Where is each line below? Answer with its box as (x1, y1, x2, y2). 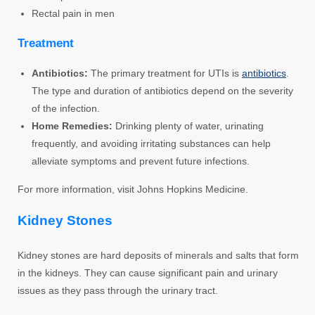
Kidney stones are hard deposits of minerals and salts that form (18, 249, 299, 261)
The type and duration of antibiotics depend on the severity (32, 84, 293, 96)
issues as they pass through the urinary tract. (18, 284, 218, 296)
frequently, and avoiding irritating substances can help (32, 137, 271, 149)
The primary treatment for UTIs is (88, 67, 242, 79)
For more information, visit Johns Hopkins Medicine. (18, 183, 248, 195)
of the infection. (32, 102, 100, 114)
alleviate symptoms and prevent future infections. (32, 155, 250, 167)
